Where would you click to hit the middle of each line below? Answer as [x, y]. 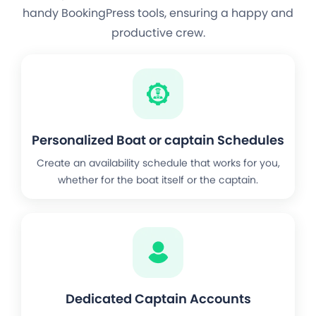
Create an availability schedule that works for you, [158, 163]
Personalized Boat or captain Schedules [158, 140]
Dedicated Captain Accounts [158, 299]
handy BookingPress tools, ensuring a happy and [158, 13]
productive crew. [158, 33]
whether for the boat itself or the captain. [158, 180]
